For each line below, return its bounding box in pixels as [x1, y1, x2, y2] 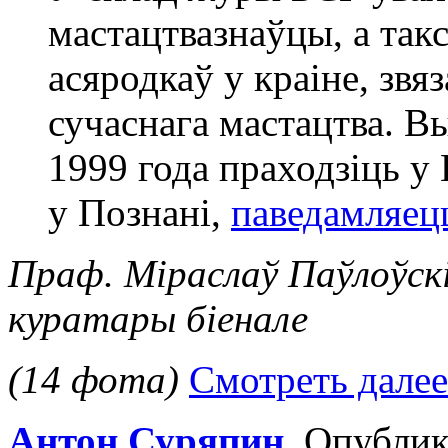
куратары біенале [8, 297, 308, 341]
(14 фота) [8, 358, 179, 402]
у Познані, [48, 191, 231, 235]
